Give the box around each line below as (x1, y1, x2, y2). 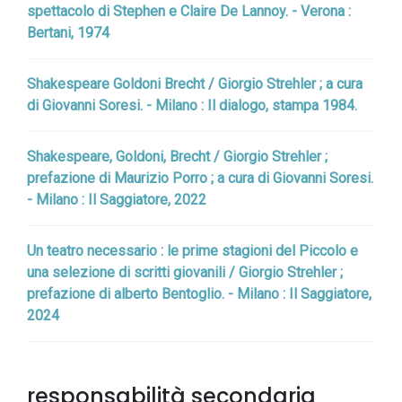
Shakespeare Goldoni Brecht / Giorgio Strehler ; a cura (27, 75, 363, 92)
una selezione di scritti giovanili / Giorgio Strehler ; (27, 264, 343, 281)
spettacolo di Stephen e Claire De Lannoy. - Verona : (27, 3, 351, 20)
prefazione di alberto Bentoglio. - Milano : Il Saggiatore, (27, 285, 371, 302)
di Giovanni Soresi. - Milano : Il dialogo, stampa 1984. (27, 97, 357, 114)
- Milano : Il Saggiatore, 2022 (27, 191, 206, 208)
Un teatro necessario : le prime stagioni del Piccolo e (27, 242, 358, 259)
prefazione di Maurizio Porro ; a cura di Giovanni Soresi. (27, 170, 373, 187)
